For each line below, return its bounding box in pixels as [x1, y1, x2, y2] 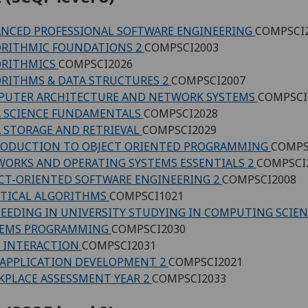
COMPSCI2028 [144, 105, 218, 121]
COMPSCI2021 [168, 254, 243, 269]
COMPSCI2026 [58, 56, 133, 71]
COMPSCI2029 [142, 122, 217, 137]
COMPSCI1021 [109, 188, 184, 203]
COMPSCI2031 [82, 237, 156, 253]
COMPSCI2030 [111, 221, 186, 236]
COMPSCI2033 [152, 270, 226, 286]
